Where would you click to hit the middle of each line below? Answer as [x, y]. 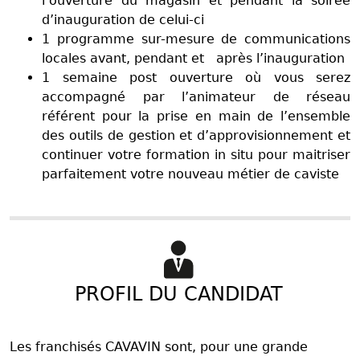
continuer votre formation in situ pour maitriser [196, 154]
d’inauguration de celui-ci [123, 19]
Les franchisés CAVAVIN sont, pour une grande [159, 346]
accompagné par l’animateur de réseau [196, 96]
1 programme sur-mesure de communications [196, 39]
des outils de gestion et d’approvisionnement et [196, 135]
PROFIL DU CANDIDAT [178, 294]
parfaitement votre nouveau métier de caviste [194, 174]
